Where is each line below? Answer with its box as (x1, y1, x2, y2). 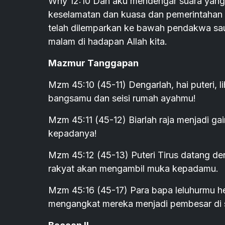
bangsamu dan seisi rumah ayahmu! (48, 93, 196, 104)
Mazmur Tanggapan (48, 58, 139, 69)
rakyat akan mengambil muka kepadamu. (48, 163, 218, 174)
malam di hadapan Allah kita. (48, 36, 167, 47)
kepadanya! (48, 128, 97, 139)
